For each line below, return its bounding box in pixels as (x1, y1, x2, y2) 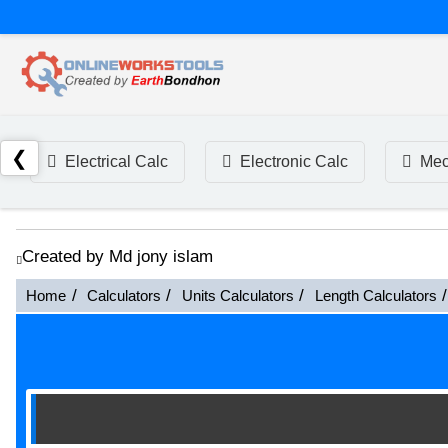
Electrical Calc (65, 153, 168, 170)
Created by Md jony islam (22, 247, 213, 267)
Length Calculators (314, 287, 437, 304)
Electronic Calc (240, 153, 348, 170)
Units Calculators (181, 287, 294, 304)
